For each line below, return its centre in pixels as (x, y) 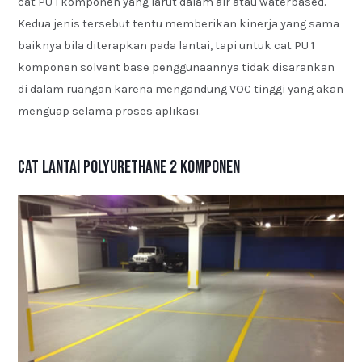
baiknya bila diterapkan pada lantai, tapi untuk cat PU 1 (166, 46)
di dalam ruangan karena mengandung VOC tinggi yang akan (181, 90)
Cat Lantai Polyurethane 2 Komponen (129, 168)
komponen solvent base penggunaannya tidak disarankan (177, 68)
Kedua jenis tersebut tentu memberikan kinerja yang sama (179, 24)
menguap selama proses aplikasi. (109, 112)
